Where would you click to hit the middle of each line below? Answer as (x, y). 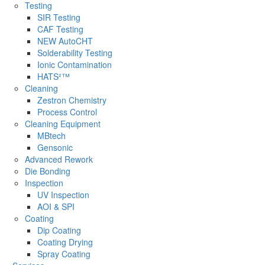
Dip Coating (59, 230)
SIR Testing (59, 17)
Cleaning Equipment (63, 123)
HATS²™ (54, 76)
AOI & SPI (56, 206)
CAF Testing (60, 29)
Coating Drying (65, 242)
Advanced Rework (59, 159)
